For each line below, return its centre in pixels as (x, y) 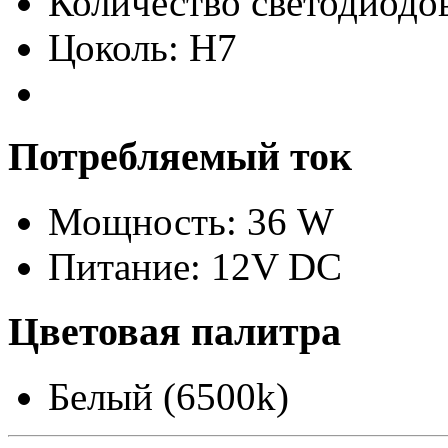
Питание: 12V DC (195, 267)
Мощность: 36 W (191, 222)
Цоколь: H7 (142, 47)
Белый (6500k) (168, 396)
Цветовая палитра (174, 331)
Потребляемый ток (180, 157)
